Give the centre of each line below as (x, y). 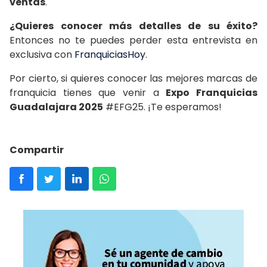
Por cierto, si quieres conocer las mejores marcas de (133, 78)
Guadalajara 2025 (56, 107)
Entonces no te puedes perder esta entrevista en (133, 40)
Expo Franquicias (212, 92)
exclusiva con (42, 54)
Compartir (37, 150)
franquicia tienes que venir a (88, 92)
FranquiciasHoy (110, 54)
